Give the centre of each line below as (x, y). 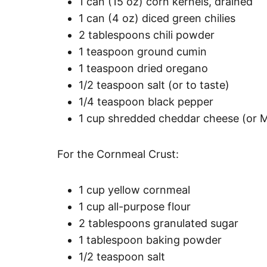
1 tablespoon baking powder (150, 240)
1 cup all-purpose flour (135, 206)
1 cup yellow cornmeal (134, 190)
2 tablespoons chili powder (147, 35)
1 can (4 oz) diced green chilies (157, 18)
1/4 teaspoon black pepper (146, 101)
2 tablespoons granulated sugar (159, 223)
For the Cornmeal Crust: (118, 154)
